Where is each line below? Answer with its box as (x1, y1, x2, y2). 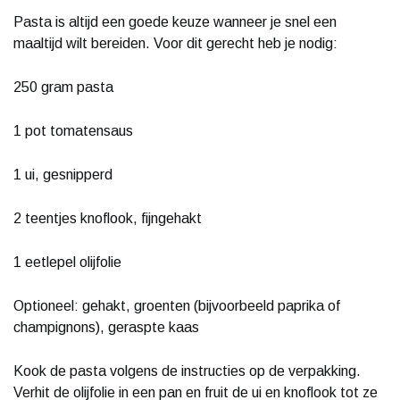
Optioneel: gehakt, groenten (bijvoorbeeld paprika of (13, 297, 340, 313)
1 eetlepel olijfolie (13, 254, 121, 270)
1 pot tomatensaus (13, 122, 133, 138)
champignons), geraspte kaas (13, 319, 199, 335)
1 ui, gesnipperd (13, 166, 112, 182)
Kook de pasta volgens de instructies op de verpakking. (13, 362, 361, 379)
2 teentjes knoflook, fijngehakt (13, 210, 202, 226)
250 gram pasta (13, 79, 113, 95)
